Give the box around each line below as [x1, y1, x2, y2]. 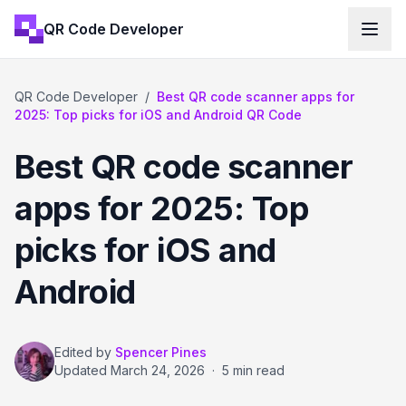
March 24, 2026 [111, 362, 205, 378]
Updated [54, 362, 111, 378]
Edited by [54, 344, 111, 360]
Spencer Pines [115, 344, 207, 360]
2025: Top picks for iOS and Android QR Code [14, 107, 302, 122]
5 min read [222, 362, 285, 378]
